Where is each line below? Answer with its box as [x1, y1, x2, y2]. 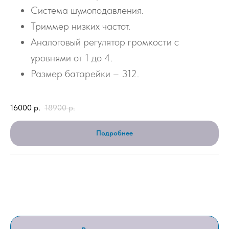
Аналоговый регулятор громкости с [31, 36, 179, 49]
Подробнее [96, 129, 133, 138]
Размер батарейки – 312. [31, 67, 139, 80]
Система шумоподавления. [31, 4, 144, 17]
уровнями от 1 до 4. [31, 52, 112, 64]
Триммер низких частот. [31, 20, 130, 33]
